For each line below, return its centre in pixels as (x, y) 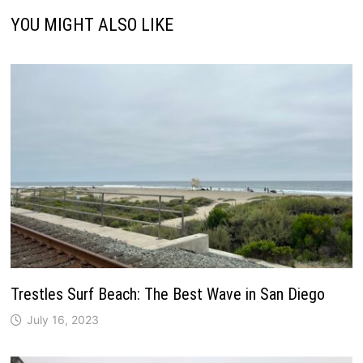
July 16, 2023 (62, 319)
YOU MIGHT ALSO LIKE (92, 25)
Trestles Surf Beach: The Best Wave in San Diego (167, 294)
